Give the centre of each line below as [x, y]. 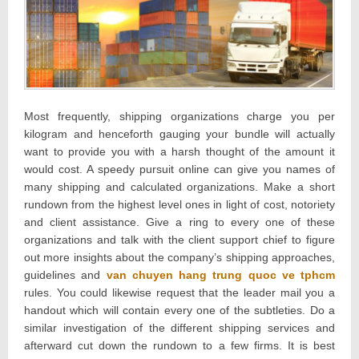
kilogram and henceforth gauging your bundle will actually [179, 133]
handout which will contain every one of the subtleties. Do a [179, 310]
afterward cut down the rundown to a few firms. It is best [179, 345]
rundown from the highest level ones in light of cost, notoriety [179, 204]
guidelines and [63, 274]
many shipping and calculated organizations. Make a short [179, 186]
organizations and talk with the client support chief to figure [179, 239]
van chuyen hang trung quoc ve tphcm [220, 274]
